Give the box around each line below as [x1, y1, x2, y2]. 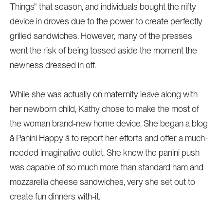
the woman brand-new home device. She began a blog [9, 118, 208, 128]
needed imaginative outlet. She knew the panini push [9, 147, 200, 158]
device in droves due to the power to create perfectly [9, 16, 202, 26]
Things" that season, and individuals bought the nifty [9, 1, 196, 12]
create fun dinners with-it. [9, 191, 100, 201]
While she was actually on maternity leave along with [9, 89, 198, 99]
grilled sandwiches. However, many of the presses [9, 31, 192, 41]
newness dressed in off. [9, 60, 96, 70]
